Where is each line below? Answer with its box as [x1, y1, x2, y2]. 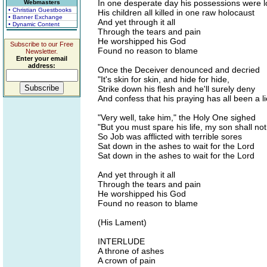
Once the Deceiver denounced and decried [98, 65, 260, 74]
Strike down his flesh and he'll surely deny [98, 84, 255, 94]
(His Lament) [98, 218, 147, 227]
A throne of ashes [98, 246, 164, 256]
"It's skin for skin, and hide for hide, [98, 74, 229, 84]
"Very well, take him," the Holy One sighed [98, 113, 256, 122]
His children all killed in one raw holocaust [98, 8, 254, 17]
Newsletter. [26, 48, 58, 55]
